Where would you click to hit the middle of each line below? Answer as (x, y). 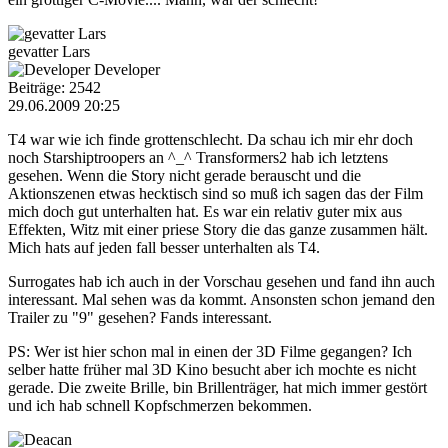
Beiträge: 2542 (54, 87)
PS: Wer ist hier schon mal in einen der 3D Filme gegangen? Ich (210, 351)
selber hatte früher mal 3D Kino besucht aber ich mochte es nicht (212, 369)
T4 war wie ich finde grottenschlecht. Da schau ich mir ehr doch (210, 139)
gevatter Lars (49, 51)
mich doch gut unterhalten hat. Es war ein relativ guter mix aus (205, 211)
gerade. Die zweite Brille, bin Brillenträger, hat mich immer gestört (217, 387)
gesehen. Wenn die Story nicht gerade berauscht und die (184, 175)
